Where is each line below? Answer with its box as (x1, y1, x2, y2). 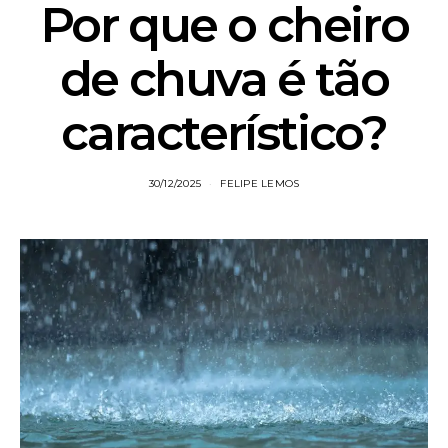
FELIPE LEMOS (220, 176, 300, 190)
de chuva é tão (59, 49, 389, 108)
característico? (61, 103, 387, 162)
